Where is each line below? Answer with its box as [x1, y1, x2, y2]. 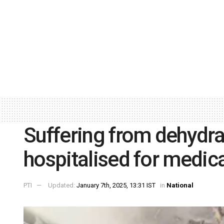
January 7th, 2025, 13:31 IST [76, 181, 155, 189]
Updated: [48, 181, 76, 189]
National [166, 181, 193, 189]
